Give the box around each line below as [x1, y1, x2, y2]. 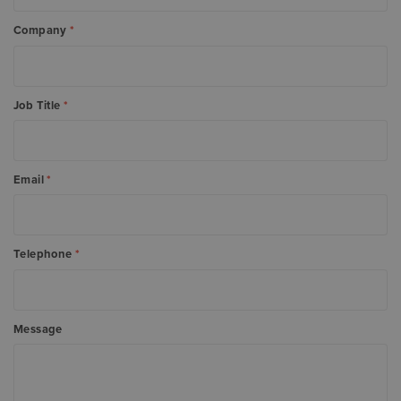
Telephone [13, 247, 75, 262]
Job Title [13, 98, 64, 113]
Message [13, 321, 63, 337]
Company [13, 23, 71, 38]
